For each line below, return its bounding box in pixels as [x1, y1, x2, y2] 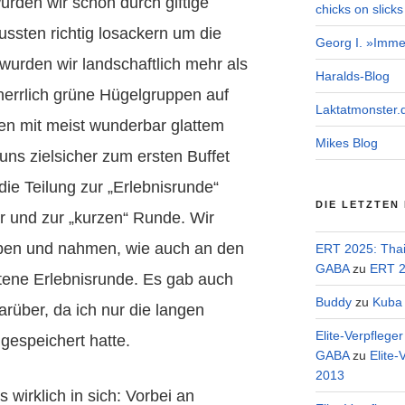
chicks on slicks [315, 2, 403, 17]
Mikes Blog [315, 136, 378, 151]
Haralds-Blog [315, 69, 390, 84]
